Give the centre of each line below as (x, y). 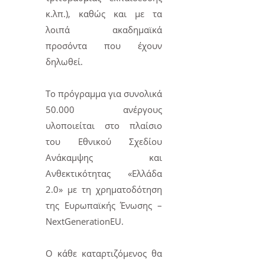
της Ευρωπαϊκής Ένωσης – (104, 206)
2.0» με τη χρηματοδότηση (104, 190)
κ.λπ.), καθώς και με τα (104, 14)
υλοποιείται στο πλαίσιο (104, 126)
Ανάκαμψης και (104, 158)
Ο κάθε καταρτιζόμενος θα (104, 253)
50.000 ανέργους (104, 110)
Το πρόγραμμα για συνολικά (104, 94)
